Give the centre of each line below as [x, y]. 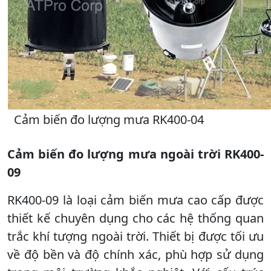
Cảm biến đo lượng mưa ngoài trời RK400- [135, 154]
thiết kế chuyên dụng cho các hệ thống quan [135, 218]
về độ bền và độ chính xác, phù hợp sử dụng [135, 254]
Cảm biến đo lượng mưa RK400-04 [109, 119]
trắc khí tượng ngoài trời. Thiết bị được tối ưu [135, 236]
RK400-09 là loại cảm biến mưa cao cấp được [135, 200]
